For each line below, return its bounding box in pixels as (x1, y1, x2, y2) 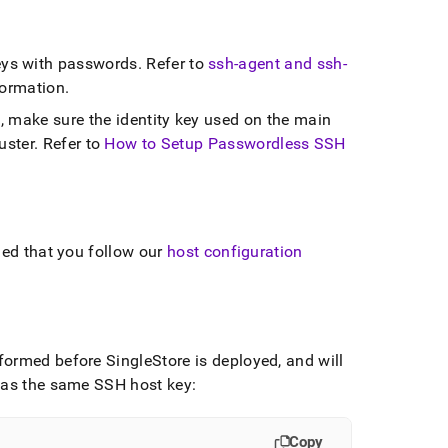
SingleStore (106, 351, 191, 370)
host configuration (166, 242, 303, 261)
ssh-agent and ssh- (208, 54, 347, 73)
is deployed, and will (190, 351, 344, 370)
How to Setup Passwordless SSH (104, 134, 346, 153)
